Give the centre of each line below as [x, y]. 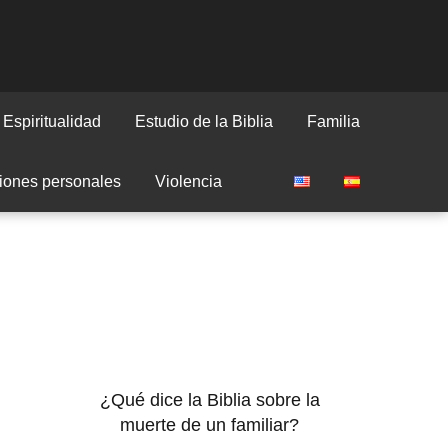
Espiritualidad [52, 121]
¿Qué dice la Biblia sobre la [209, 400]
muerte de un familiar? [210, 425]
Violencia [188, 181]
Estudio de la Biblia [204, 121]
